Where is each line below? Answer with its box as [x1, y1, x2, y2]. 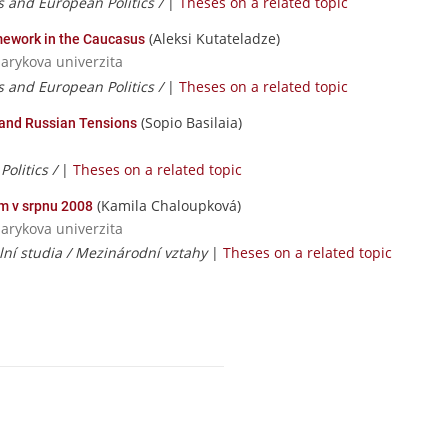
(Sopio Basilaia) [137, 112, 242, 132]
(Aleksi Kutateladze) [145, 29, 280, 49]
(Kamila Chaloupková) [93, 195, 241, 215]
